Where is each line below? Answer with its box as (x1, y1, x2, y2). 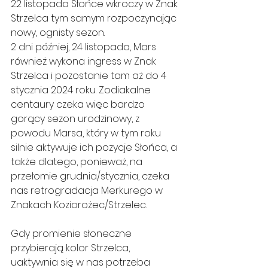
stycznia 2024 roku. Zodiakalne (11, 83, 153, 98)
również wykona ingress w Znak (11, 54, 159, 69)
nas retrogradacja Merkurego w (11, 184, 165, 198)
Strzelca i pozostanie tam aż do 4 (11, 69, 169, 83)
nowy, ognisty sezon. (11, 26, 105, 40)
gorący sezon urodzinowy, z (11, 112, 142, 126)
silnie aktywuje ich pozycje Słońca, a (11, 141, 179, 155)
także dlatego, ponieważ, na (11, 155, 145, 169)
